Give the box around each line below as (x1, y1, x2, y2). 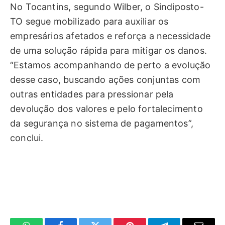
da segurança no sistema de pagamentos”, (10, 118, 194, 129)
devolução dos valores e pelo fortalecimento (10, 103, 203, 114)
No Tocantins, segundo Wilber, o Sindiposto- (10, 1, 204, 12)
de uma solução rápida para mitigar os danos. (10, 45, 207, 56)
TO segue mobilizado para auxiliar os (10, 16, 169, 27)
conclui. (10, 132, 44, 143)
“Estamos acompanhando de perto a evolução (10, 59, 211, 70)
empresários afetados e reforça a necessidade (10, 30, 210, 41)
